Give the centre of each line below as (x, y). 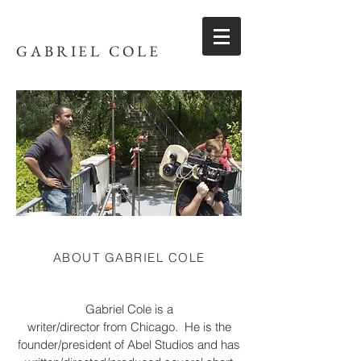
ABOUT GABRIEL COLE (129, 257)
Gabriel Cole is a (129, 309)
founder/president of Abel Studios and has (129, 344)
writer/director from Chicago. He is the (129, 327)
